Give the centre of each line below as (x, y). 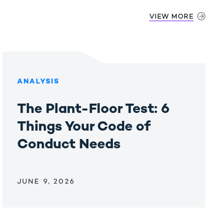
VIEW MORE (171, 17)
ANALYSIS (39, 82)
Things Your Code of (84, 127)
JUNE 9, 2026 (46, 182)
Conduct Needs (69, 145)
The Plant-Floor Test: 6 (93, 109)
